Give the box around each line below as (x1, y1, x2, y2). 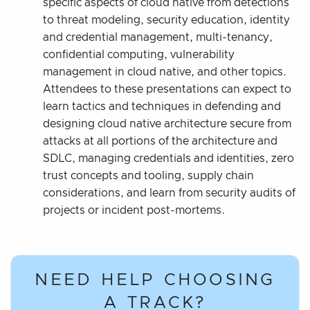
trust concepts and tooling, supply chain (43, 170, 254, 181)
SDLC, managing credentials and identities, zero (43, 152, 294, 164)
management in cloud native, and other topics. (43, 66, 286, 77)
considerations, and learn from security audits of (43, 187, 295, 199)
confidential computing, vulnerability (43, 48, 235, 60)
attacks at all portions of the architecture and (43, 135, 277, 147)
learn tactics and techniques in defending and (43, 100, 281, 112)
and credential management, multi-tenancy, (43, 31, 273, 43)
